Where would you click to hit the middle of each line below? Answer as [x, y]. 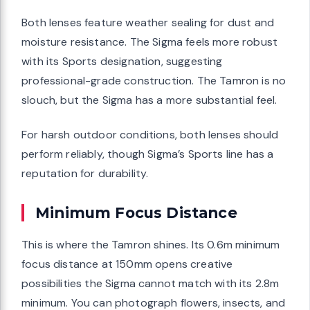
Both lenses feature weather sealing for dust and [148, 23]
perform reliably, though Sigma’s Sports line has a [148, 154]
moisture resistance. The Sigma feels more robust [150, 42]
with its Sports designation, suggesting [122, 62]
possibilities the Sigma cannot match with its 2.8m [151, 284]
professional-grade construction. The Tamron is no [154, 81]
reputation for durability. [85, 174]
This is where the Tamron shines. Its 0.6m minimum [151, 245]
